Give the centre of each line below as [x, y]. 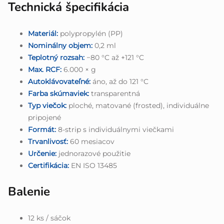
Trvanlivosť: [48, 142]
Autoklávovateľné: [59, 82]
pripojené [44, 118]
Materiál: [43, 34]
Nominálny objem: [60, 46]
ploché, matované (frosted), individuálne [138, 106]
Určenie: [42, 154]
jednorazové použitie [93, 154]
